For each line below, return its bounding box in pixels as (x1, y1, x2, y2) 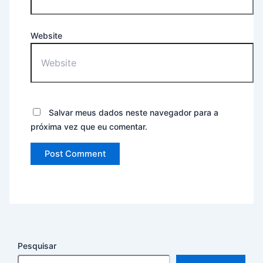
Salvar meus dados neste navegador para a (49, 107, 219, 118)
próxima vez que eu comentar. (31, 122, 148, 132)
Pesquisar (18, 240, 57, 251)
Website (31, 31, 63, 41)
